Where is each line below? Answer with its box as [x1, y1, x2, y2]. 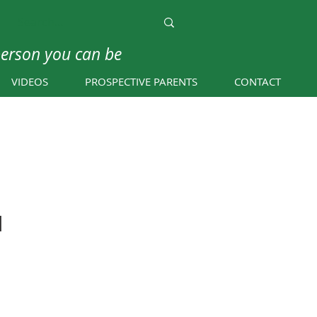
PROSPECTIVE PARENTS [85, 74, 197, 88]
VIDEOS [11, 74, 48, 88]
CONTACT [234, 74, 281, 88]
